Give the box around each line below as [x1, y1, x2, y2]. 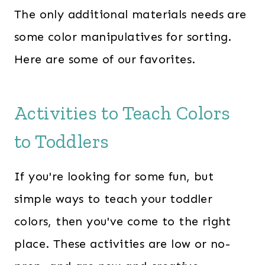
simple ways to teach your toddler [14, 192, 213, 206]
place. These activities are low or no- [14, 237, 231, 251]
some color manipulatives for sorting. [14, 30, 232, 44]
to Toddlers [14, 130, 109, 153]
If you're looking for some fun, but [14, 169, 214, 184]
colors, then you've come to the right [14, 214, 231, 229]
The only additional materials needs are [14, 7, 247, 22]
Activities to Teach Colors [14, 102, 231, 125]
